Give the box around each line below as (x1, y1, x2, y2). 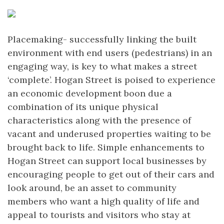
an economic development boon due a (7, 87, 172, 99)
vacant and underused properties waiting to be (7, 128, 211, 139)
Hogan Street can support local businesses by (7, 155, 206, 166)
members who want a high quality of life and (7, 195, 199, 207)
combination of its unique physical (7, 101, 158, 112)
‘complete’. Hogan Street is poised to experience (7, 74, 215, 85)
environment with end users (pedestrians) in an (7, 47, 212, 58)
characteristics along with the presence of (7, 114, 191, 126)
